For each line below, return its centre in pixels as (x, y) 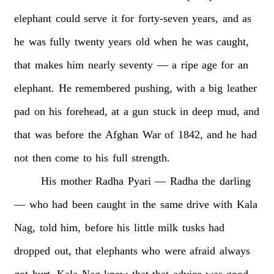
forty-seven (163, 18)
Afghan (122, 134)
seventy (136, 65)
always (235, 250)
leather (242, 88)
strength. (151, 157)
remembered (103, 88)
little (144, 227)
